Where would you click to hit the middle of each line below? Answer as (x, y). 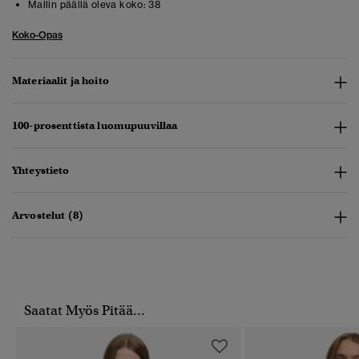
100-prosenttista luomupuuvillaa (95, 126)
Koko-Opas (37, 35)
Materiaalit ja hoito (61, 81)
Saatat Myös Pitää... (85, 311)
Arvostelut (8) (48, 216)
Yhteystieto (41, 171)
